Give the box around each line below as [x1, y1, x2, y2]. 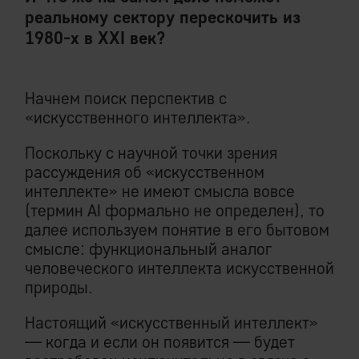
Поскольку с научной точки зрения [25, 143, 277, 163]
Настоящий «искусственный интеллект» [25, 313, 318, 333]
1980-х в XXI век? [25, 27, 166, 49]
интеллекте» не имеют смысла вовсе [25, 181, 295, 201]
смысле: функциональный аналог [25, 239, 272, 259]
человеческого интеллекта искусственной [25, 258, 334, 278]
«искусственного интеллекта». [25, 107, 251, 127]
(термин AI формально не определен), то [25, 200, 325, 220]
